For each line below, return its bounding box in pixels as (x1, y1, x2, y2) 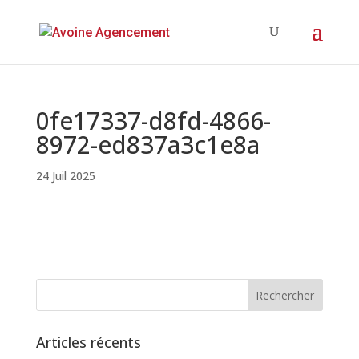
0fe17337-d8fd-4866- (35, 104, 271, 137)
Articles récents (35, 333, 141, 352)
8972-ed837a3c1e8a (35, 128, 260, 161)
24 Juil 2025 (35, 168, 95, 184)
